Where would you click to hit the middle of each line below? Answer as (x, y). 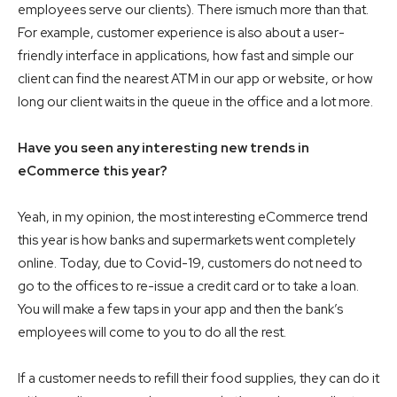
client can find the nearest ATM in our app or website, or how (195, 79)
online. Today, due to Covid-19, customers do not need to (190, 264)
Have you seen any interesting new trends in (163, 148)
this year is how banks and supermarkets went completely (187, 241)
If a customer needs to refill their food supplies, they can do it (198, 379)
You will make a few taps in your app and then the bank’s (180, 310)
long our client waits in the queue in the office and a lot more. (195, 102)
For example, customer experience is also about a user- (181, 33)
